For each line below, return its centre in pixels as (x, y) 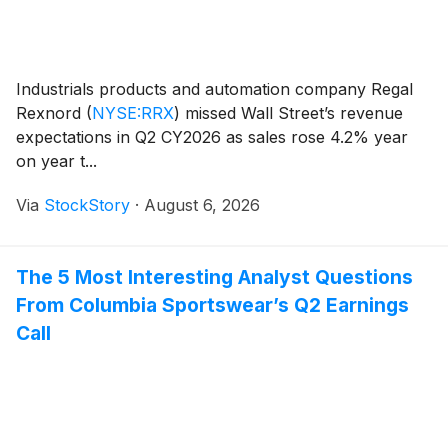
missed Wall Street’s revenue (291, 112)
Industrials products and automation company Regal (214, 88)
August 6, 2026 (202, 204)
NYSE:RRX (133, 112)
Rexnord (51, 112)
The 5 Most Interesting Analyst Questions (214, 276)
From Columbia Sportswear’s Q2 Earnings (212, 304)
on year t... (56, 160)
